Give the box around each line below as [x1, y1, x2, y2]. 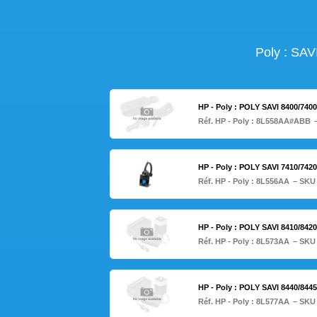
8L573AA [255, 237, 289, 246]
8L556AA [255, 177, 289, 186]
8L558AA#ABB [255, 117, 311, 126]
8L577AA [255, 297, 289, 306]
